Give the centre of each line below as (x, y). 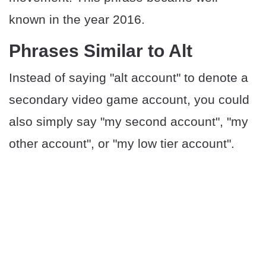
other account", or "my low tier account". (122, 144)
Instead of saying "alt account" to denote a (129, 78)
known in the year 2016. (77, 20)
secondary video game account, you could (129, 100)
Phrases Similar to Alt (101, 51)
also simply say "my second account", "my (129, 122)
